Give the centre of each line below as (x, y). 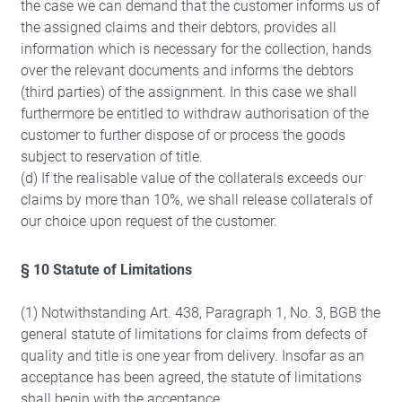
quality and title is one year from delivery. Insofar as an (192, 356)
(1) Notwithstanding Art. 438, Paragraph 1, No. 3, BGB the (200, 313)
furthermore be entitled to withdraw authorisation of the (194, 114)
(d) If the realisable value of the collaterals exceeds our (191, 178)
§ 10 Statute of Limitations (106, 270)
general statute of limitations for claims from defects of (193, 334)
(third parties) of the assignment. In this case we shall (188, 92)
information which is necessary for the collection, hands (196, 49)
